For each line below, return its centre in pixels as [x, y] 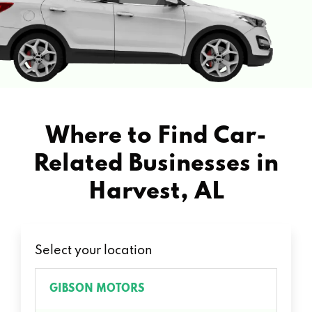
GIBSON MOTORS [97, 289]
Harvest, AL [156, 192]
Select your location [94, 250]
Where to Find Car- [156, 136]
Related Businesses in [156, 164]
